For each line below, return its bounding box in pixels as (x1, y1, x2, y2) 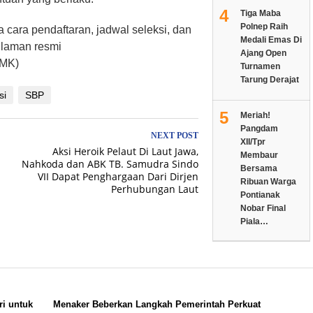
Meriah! (240, 110, 270, 120)
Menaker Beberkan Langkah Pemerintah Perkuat (53, 299, 261, 310)
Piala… (240, 216, 268, 226)
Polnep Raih (240, 21, 288, 31)
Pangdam (240, 123, 278, 133)
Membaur (240, 150, 278, 160)
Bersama (240, 163, 277, 173)
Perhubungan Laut (110, 182, 198, 196)
